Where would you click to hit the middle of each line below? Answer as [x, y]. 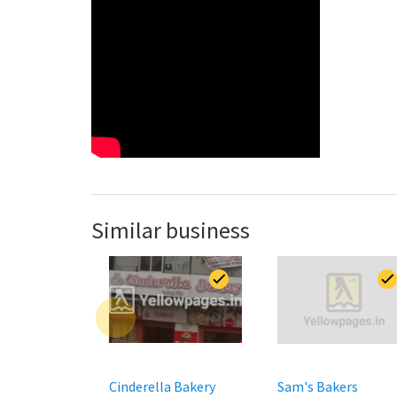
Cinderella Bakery [162, 386]
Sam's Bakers [318, 386]
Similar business [171, 230]
